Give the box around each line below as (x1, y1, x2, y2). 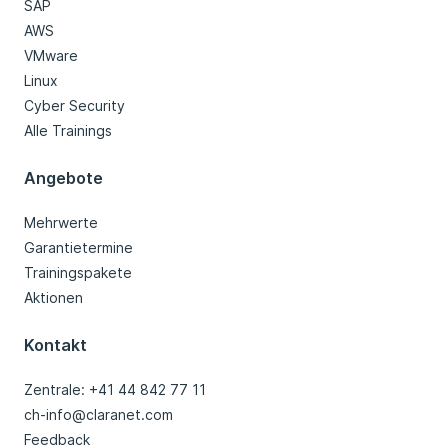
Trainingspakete (24, 264, 132, 282)
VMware (24, 47, 78, 65)
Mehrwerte (24, 214, 98, 232)
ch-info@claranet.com (24, 406, 173, 424)
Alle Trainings (24, 122, 112, 140)
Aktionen (24, 289, 83, 307)
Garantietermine (24, 239, 133, 257)
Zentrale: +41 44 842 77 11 (24, 381, 206, 399)
